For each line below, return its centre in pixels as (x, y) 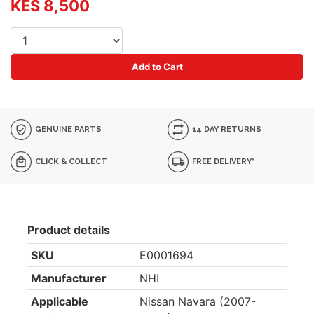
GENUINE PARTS (68, 129)
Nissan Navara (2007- (197, 301)
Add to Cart (157, 67)
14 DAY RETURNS (226, 129)
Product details (69, 230)
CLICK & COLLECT (70, 161)
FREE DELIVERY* (223, 161)
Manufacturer (68, 278)
